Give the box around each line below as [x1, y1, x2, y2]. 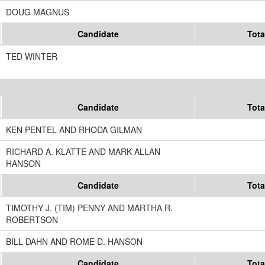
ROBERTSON [6, 214, 58, 226]
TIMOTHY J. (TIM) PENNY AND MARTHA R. [6, 202, 173, 214]
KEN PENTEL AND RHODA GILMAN [6, 124, 142, 136]
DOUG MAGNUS [6, 6, 69, 18]
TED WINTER [6, 50, 57, 63]
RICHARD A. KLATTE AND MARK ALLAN [6, 146, 160, 158]
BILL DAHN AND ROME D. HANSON [6, 235, 143, 248]
